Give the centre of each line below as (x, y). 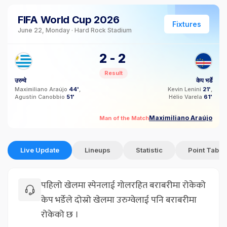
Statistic (149, 150)
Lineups (98, 150)
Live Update (40, 150)
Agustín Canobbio (41, 97)
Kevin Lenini (185, 89)
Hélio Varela (186, 97)
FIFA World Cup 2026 (69, 20)
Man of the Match (124, 118)
